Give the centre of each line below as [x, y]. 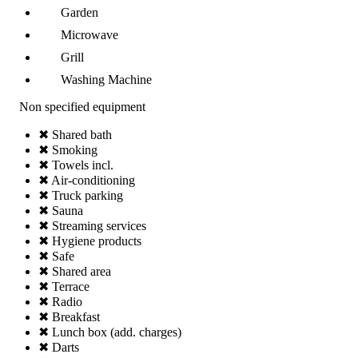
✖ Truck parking [81, 196]
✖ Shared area [75, 272]
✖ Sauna [61, 211]
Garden [80, 13]
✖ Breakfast [69, 317]
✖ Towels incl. [76, 165]
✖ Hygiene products [90, 241]
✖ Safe [56, 257]
